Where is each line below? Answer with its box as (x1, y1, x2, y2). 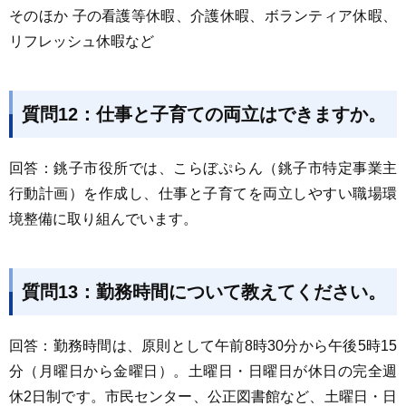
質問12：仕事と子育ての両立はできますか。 (22, 104, 386, 124)
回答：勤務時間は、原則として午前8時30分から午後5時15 (9, 338, 397, 353)
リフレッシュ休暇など (9, 34, 154, 49)
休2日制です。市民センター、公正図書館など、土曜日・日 (9, 389, 397, 404)
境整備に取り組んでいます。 (9, 211, 198, 227)
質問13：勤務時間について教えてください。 (22, 282, 386, 302)
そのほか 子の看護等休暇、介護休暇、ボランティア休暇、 (9, 8, 397, 24)
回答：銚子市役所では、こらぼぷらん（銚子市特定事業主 (9, 160, 397, 176)
